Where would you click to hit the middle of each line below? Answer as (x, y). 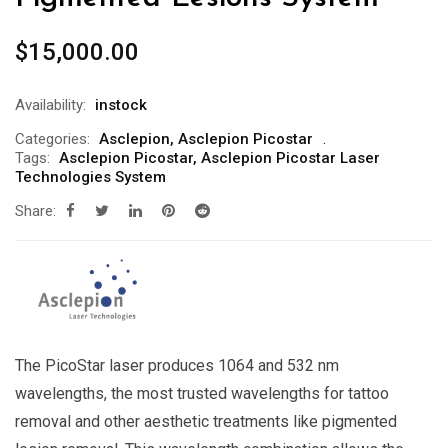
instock (121, 105)
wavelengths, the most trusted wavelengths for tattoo (202, 393)
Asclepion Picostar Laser (290, 158)
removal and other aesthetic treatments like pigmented (206, 421)
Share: (35, 211)
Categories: (52, 139)
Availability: (50, 105)
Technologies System (90, 177)
